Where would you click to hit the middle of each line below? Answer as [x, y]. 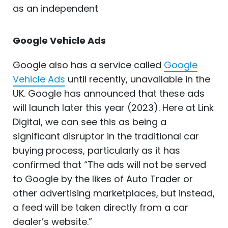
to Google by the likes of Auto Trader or [103, 179]
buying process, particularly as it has [96, 150]
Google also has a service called [88, 65]
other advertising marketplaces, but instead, [114, 193]
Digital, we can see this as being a [90, 122]
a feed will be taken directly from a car [101, 207]
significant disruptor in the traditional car [106, 136]
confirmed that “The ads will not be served [109, 164]
